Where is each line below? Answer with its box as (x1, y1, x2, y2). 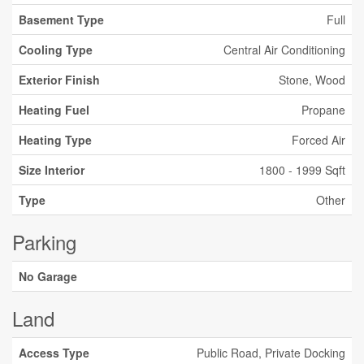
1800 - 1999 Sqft (259, 162, 345, 178)
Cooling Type (19, 41, 93, 58)
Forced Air (292, 132, 345, 148)
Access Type (19, 344, 89, 361)
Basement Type (19, 11, 104, 28)
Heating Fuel (19, 102, 89, 118)
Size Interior (19, 162, 84, 178)
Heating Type (19, 132, 92, 148)
